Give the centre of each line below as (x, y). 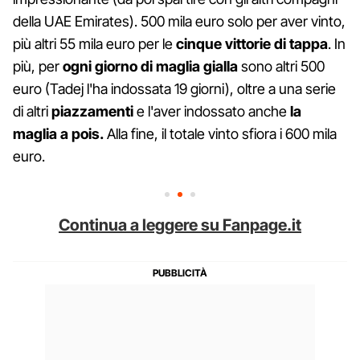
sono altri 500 (281, 67)
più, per (38, 67)
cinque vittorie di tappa (252, 44)
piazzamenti (92, 112)
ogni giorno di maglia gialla (150, 67)
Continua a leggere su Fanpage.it (180, 225)
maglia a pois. (58, 134)
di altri (32, 112)
